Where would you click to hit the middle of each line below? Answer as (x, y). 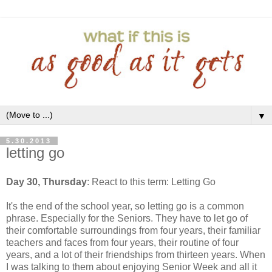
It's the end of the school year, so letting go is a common (125, 206)
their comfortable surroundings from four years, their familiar (133, 231)
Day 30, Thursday (46, 182)
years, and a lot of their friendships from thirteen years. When (136, 255)
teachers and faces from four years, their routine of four (122, 243)
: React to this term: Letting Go (151, 182)
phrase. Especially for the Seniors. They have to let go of (127, 219)
